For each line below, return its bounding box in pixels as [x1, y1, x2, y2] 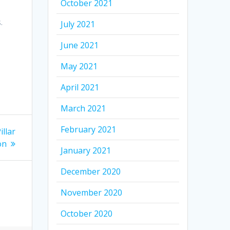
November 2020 [61, 187, 123, 199]
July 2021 [61, 18, 95, 30]
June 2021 [61, 40, 99, 51]
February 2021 [61, 124, 117, 136]
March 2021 [61, 103, 106, 114]
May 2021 [61, 61, 98, 72]
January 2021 [61, 145, 111, 157]
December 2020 [61, 166, 121, 178]
